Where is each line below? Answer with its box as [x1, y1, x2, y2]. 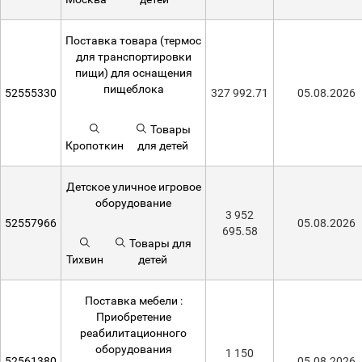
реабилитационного [80, 326, 187, 339]
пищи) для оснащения [74, 66, 192, 79]
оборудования [95, 343, 172, 356]
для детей [137, 139, 188, 152]
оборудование [95, 196, 171, 209]
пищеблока [103, 82, 164, 95]
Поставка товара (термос [65, 34, 201, 47]
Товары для [127, 237, 192, 250]
